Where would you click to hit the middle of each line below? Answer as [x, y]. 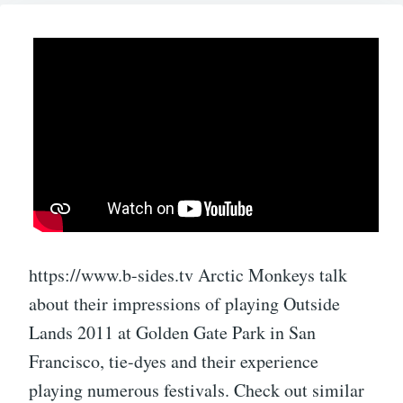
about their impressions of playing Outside [184, 304]
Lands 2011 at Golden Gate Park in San [172, 332]
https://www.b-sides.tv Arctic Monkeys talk [188, 275]
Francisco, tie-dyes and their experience [174, 361]
